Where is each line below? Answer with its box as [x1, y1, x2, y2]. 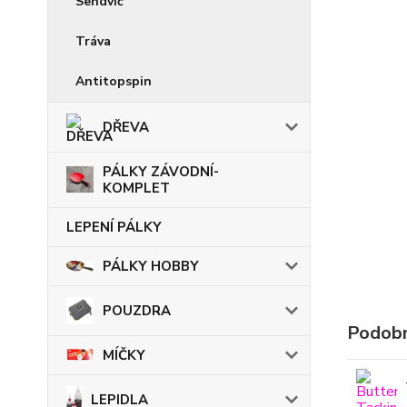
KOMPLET [103, 178, 170, 197]
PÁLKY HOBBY [103, 256, 199, 275]
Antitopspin [75, 72, 152, 90]
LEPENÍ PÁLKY [66, 217, 162, 236]
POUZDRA [103, 301, 171, 320]
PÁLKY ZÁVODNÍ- [103, 162, 219, 181]
